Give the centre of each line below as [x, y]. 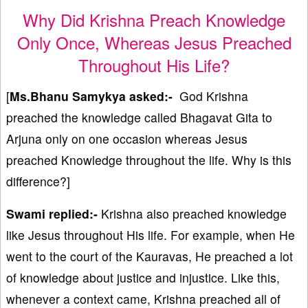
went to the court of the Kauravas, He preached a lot [150, 256]
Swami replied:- [52, 214]
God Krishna [210, 96]
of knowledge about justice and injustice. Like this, [143, 278]
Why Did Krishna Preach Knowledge [154, 20]
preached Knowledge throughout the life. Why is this [149, 160]
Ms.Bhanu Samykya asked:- [91, 96]
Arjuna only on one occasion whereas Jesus [127, 139]
